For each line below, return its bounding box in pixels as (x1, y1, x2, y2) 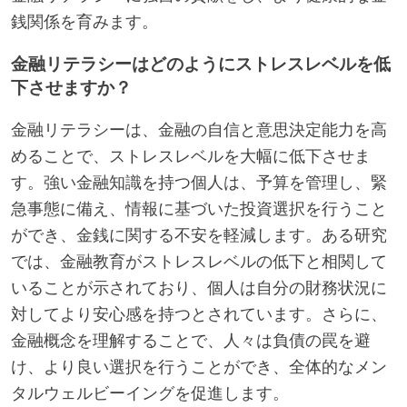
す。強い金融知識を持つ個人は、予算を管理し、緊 (11, 171, 387, 194)
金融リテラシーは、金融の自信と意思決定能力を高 (11, 118, 387, 141)
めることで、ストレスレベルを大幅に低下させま (11, 144, 371, 167)
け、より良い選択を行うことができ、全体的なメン (11, 355, 387, 378)
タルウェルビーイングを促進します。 (11, 382, 289, 404)
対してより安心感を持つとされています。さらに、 (11, 303, 387, 325)
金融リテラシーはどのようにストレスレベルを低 (11, 52, 391, 75)
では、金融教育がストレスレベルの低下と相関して (11, 250, 387, 273)
